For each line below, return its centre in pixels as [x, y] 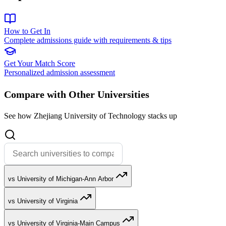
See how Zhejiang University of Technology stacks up [91, 116]
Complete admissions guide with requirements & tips [88, 40]
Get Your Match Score [40, 63]
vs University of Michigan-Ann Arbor [61, 179]
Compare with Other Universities [77, 94]
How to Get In [27, 31]
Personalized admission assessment [60, 72]
